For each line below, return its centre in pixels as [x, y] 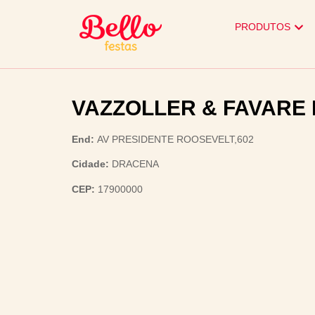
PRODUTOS [263, 27]
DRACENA [135, 164]
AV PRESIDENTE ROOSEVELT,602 [175, 139]
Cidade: [92, 164]
